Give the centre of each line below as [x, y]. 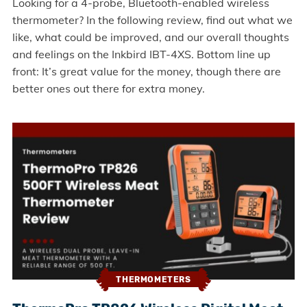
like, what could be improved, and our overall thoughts [150, 37]
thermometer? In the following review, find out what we [152, 20]
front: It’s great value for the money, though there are [146, 71]
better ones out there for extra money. [108, 88]
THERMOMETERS [153, 280]
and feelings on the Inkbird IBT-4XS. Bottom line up [141, 54]
